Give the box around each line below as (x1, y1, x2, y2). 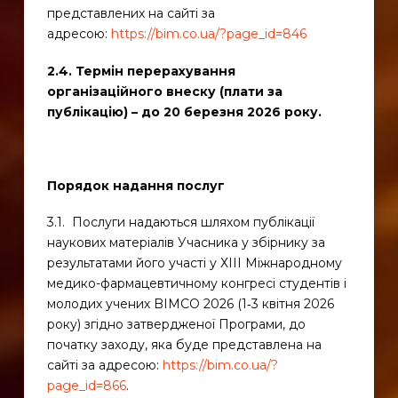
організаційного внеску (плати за (46, 83, 283, 99)
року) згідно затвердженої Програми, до (46, 315, 306, 332)
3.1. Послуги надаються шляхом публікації (46, 213, 314, 230)
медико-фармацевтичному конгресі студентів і (46, 275, 346, 291)
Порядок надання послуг (46, 177, 225, 194)
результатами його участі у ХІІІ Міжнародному (46, 254, 342, 271)
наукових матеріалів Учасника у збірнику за (46, 234, 325, 251)
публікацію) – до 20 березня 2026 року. (46, 103, 322, 120)
